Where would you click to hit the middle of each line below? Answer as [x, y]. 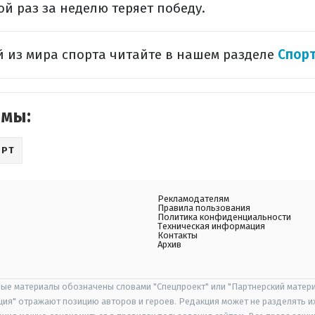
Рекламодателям [193, 199]
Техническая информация [211, 226]
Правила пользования [204, 208]
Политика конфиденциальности [224, 217]
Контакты [178, 235]
